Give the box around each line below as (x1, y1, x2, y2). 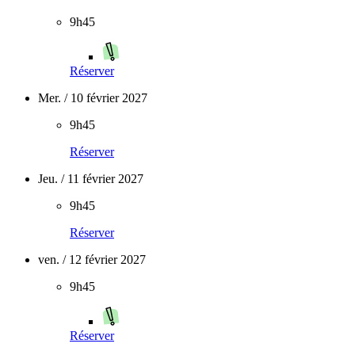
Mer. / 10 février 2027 (38, 91, 147, 105)
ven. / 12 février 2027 (38, 253, 146, 266)
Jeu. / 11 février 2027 (38, 172, 143, 185)
